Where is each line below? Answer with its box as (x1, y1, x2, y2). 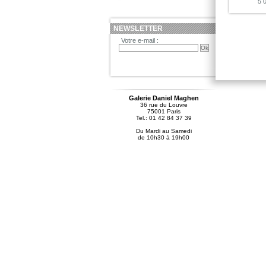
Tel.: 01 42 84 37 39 (135, 115, 192, 121)
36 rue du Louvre (140, 102, 188, 108)
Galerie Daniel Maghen (128, 94, 199, 102)
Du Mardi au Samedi (135, 128, 192, 134)
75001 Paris (147, 108, 180, 115)
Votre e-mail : (121, 37, 159, 44)
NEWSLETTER (113, 24, 163, 33)
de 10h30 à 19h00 (138, 134, 189, 141)
